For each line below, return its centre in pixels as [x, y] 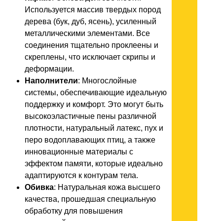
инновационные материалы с [79, 152]
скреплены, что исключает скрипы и [90, 57]
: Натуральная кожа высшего [107, 187]
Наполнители [51, 81]
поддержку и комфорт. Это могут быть [94, 105]
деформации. [49, 69]
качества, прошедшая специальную [90, 199]
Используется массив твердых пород [93, 10]
